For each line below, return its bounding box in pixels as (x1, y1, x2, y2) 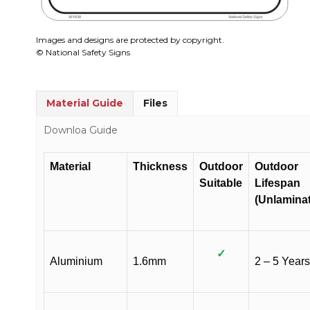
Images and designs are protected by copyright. (36, 34, 224, 45)
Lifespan (255, 176, 300, 189)
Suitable (199, 176, 242, 189)
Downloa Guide (44, 123, 118, 136)
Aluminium (50, 255, 102, 267)
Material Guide (46, 96, 123, 109)
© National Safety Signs (36, 46, 130, 57)
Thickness (133, 160, 188, 172)
